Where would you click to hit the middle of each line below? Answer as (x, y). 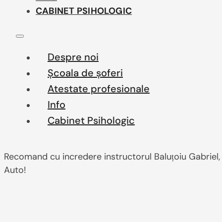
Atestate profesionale (99, 89)
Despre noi (73, 57)
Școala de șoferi (85, 73)
